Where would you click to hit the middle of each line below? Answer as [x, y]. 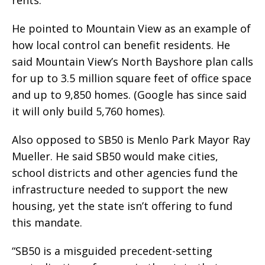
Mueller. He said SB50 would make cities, [115, 156]
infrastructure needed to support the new [120, 190]
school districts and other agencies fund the [125, 173]
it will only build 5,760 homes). [88, 112]
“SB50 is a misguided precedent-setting [112, 251]
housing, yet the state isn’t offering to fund [122, 206]
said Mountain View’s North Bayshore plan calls [132, 62]
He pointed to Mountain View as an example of [131, 29]
